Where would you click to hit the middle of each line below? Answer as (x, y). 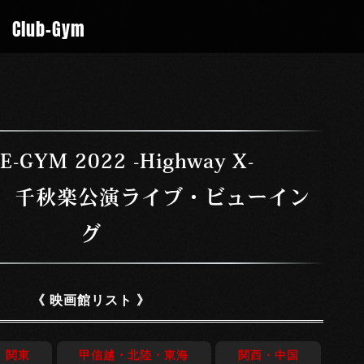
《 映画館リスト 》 (91, 300)
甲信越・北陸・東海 (134, 355)
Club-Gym (49, 26)
